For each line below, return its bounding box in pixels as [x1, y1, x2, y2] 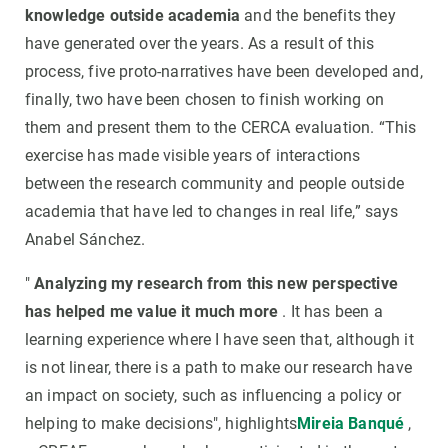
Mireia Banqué [297, 413, 405, 433]
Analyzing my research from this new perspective [34, 273, 398, 293]
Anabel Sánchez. [25, 229, 146, 249]
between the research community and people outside [25, 173, 404, 193]
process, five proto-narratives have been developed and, [25, 61, 423, 81]
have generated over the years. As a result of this [25, 33, 375, 53]
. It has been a [278, 301, 383, 321]
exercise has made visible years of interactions [25, 145, 361, 165]
